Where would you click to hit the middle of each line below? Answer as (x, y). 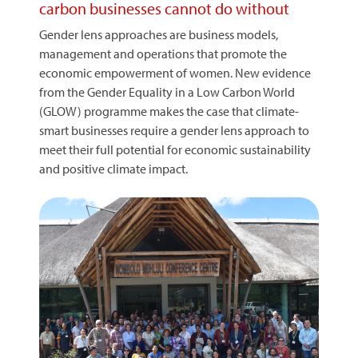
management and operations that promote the (163, 54)
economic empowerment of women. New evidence (175, 73)
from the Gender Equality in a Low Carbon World (167, 92)
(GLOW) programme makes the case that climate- (169, 111)
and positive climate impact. (113, 169)
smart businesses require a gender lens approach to (174, 130)
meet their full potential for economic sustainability (175, 149)
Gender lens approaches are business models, (159, 34)
